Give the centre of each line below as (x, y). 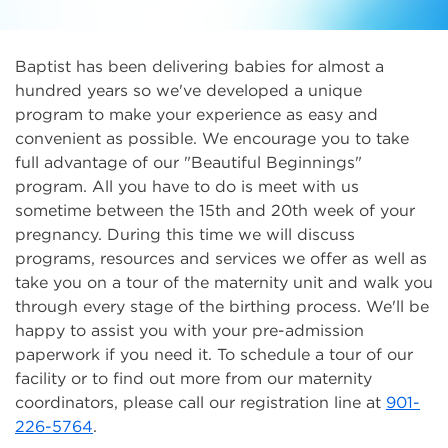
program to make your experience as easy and (196, 114)
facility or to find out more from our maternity (193, 378)
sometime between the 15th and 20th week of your (215, 210)
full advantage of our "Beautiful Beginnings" (188, 162)
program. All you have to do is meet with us (187, 186)
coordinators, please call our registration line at (200, 402)
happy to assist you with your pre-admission (189, 330)
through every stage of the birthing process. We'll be (222, 306)
